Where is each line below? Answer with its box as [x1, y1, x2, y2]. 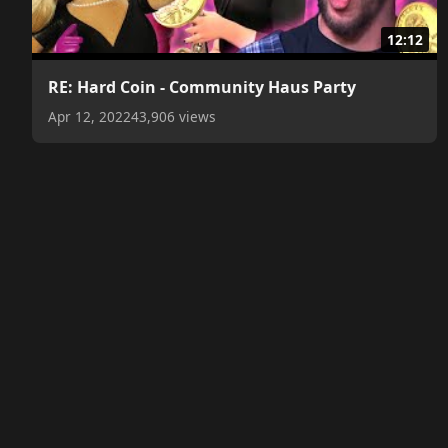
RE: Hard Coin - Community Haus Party [48, 76, 356, 99]
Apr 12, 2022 [48, 107, 131, 127]
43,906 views [131, 107, 216, 127]
